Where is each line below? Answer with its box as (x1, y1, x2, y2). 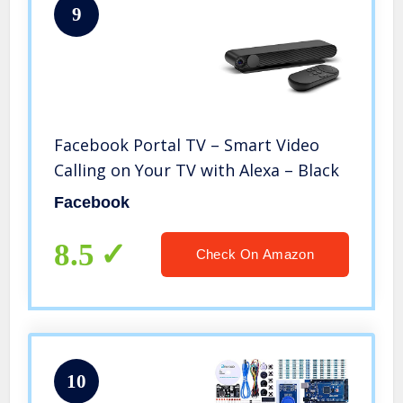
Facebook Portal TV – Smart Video (54, 134, 320, 157)
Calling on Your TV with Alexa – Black (54, 159, 340, 182)
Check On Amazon (195, 246, 314, 263)
